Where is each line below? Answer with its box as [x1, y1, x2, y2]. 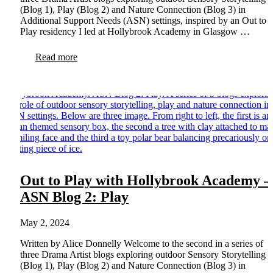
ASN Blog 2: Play [20, 188, 129, 205]
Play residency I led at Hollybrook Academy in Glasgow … [20, 26, 250, 37]
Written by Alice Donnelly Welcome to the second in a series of [20, 238, 263, 249]
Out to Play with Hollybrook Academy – [20, 172, 271, 188]
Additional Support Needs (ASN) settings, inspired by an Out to [20, 15, 266, 26]
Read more [35, 51, 77, 62]
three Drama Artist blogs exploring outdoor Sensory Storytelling [20, 249, 266, 260]
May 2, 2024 [20, 217, 69, 228]
